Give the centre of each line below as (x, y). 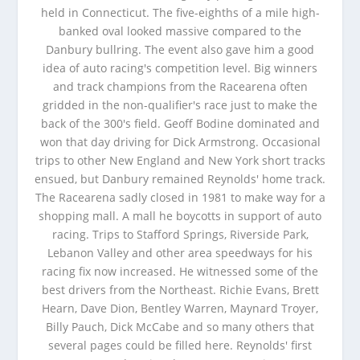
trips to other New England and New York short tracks (180, 160)
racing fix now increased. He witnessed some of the (180, 271)
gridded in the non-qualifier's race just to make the (180, 105)
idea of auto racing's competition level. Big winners (180, 68)
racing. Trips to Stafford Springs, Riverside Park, (180, 234)
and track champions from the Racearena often (180, 86)
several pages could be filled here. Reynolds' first (180, 345)
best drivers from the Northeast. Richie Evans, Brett (180, 290)
